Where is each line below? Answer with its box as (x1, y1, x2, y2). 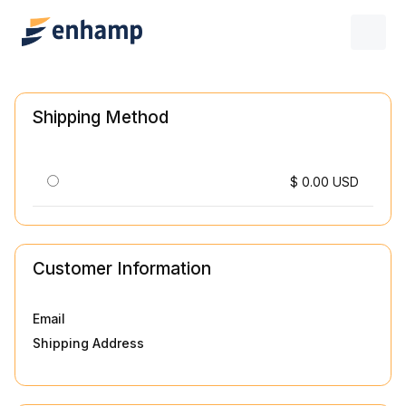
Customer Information (33, 257, 212, 279)
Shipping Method (33, 107, 169, 129)
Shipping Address (33, 336, 145, 352)
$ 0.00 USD (289, 175, 359, 190)
